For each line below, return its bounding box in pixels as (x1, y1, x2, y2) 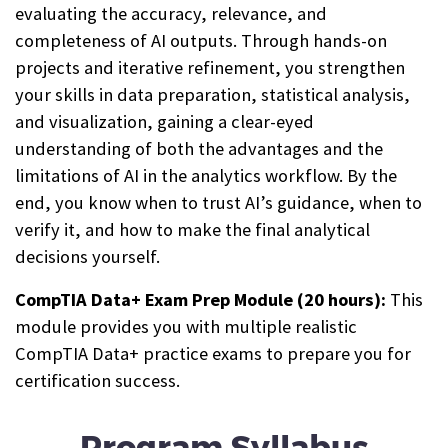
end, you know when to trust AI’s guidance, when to (15, 190, 422, 214)
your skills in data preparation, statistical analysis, (15, 82, 410, 106)
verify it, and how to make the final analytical (15, 217, 370, 241)
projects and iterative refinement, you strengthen (15, 55, 405, 79)
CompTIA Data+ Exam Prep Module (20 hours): (15, 287, 386, 311)
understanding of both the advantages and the (15, 136, 383, 160)
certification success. (15, 368, 180, 392)
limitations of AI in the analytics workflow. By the (15, 163, 397, 187)
